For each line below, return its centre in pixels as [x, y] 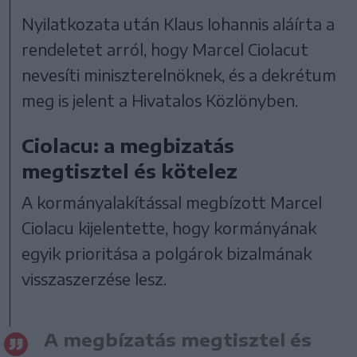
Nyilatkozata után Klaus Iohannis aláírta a [178, 24]
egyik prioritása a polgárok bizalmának [167, 253]
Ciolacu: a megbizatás [128, 145]
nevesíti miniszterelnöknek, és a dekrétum [179, 75]
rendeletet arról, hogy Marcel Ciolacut [165, 49]
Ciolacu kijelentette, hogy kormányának [169, 228]
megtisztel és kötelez [130, 171]
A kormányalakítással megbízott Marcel [172, 202]
